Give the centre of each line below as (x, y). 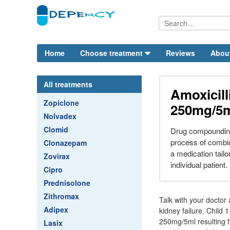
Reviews (180, 53)
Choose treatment (111, 53)
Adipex (56, 209)
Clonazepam (65, 143)
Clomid (56, 129)
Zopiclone (61, 103)
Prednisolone (67, 183)
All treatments (68, 84)
